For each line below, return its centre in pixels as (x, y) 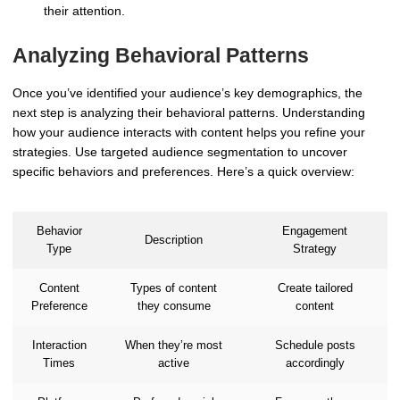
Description (174, 240)
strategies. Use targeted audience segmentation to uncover (180, 151)
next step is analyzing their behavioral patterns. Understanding (189, 112)
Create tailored (315, 288)
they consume (174, 306)
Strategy (315, 249)
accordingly (315, 363)
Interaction (59, 345)
